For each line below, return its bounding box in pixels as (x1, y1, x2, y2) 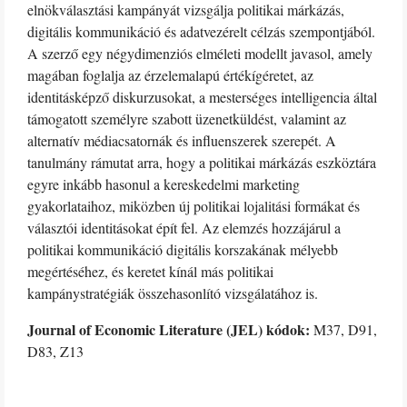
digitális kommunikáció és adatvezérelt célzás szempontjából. (27, 22, 375, 41)
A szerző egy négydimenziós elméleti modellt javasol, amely (27, 44, 372, 63)
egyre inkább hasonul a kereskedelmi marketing (27, 174, 300, 194)
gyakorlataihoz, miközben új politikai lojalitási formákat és (27, 196, 360, 215)
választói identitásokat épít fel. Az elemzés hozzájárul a (27, 218, 341, 237)
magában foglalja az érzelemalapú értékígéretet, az (27, 65, 313, 84)
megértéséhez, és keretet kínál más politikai (27, 262, 273, 281)
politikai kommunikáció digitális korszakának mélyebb (27, 240, 338, 259)
